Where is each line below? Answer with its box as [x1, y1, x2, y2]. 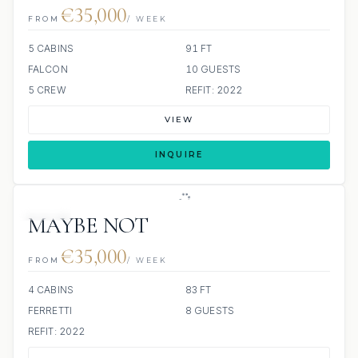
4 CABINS [28, 284, 74, 296]
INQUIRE [154, 149, 204, 160]
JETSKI [29, 207, 62, 217]
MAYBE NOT [28, 212, 149, 239]
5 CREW [28, 84, 66, 96]
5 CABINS [28, 42, 74, 54]
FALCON [28, 63, 68, 75]
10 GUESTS [185, 63, 241, 75]
